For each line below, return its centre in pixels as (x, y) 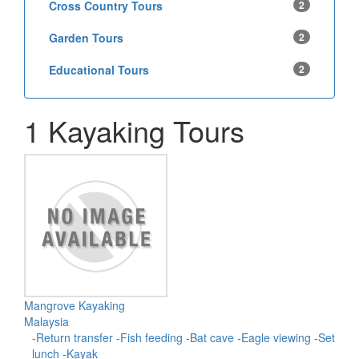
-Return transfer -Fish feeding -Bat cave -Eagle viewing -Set (184, 337)
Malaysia (46, 321)
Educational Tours (99, 70)
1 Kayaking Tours (134, 130)
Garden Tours (86, 38)
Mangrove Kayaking (75, 305)
